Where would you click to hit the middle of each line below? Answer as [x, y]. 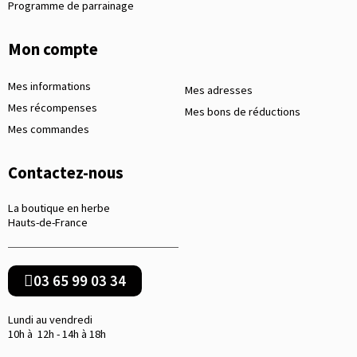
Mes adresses [219, 90]
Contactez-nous [66, 173]
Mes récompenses [53, 108]
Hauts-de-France [48, 223]
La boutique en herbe [59, 208]
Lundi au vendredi [50, 320]
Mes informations [49, 86]
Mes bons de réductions [243, 112]
